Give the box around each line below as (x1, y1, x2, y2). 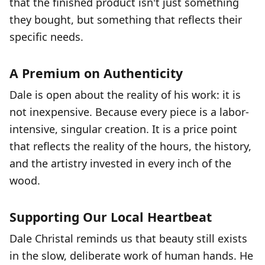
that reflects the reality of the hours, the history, (9, 139, 251, 153)
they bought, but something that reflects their (9, 12, 242, 27)
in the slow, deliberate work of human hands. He (9, 248, 253, 263)
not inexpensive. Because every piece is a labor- (9, 105, 249, 119)
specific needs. (9, 30, 83, 44)
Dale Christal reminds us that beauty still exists (9, 231, 247, 245)
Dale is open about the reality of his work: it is (9, 88, 241, 102)
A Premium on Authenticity (9, 64, 183, 82)
